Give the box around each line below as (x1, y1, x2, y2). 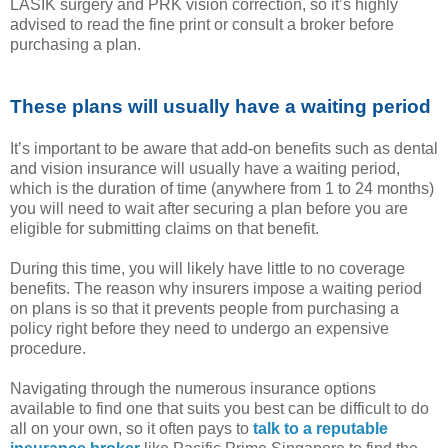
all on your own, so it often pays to (10, 419, 253, 437)
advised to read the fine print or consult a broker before (10, 15, 394, 33)
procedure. (10, 339, 86, 357)
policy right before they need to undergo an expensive (10, 319, 389, 337)
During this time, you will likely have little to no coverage (10, 259, 405, 277)
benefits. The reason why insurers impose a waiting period (10, 279, 422, 297)
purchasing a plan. (10, 35, 141, 53)
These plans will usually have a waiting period (10, 95, 431, 117)
